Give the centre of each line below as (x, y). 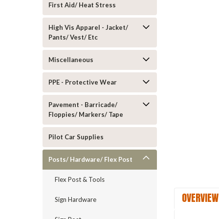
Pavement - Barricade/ (83, 105)
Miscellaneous (71, 60)
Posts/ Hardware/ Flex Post (90, 159)
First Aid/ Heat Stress (82, 5)
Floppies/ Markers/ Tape (86, 114)
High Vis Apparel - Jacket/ (88, 27)
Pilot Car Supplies (76, 137)
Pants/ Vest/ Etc (73, 37)
